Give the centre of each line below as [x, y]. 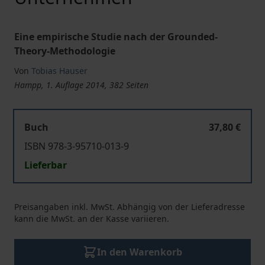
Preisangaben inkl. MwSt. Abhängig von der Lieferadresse [130, 207]
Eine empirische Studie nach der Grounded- [116, 37]
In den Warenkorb [140, 252]
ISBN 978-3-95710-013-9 [77, 146]
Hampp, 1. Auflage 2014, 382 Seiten [81, 85]
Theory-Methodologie [65, 51]
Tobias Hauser [59, 71]
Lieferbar [46, 165]
